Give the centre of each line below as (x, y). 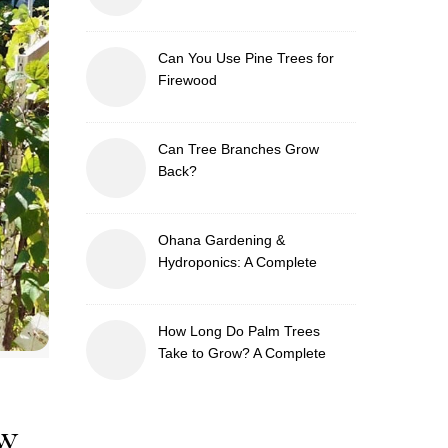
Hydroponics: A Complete (237, 262)
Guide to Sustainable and (238, 284)
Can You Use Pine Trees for (246, 58)
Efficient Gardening (218, 306)
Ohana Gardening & (221, 240)
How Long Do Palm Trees (239, 331)
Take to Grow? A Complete (242, 353)
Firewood (187, 80)
